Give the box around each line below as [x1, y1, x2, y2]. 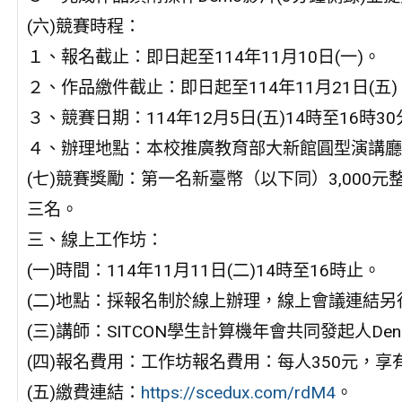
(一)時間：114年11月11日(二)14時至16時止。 [26, 260, 380, 282]
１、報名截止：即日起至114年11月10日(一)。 [26, 47, 380, 68]
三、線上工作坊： [26, 230, 163, 251]
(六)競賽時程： [26, 16, 141, 38]
